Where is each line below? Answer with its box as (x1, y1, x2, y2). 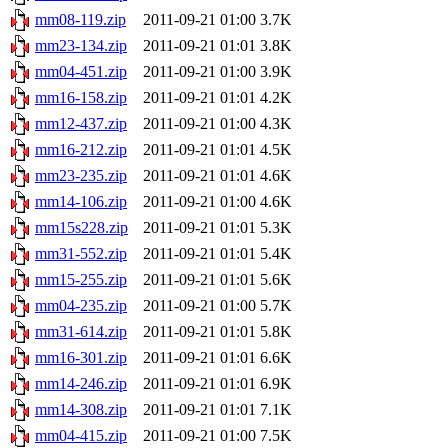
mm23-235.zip (35, 166, 127, 184)
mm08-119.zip (35, 10, 126, 28)
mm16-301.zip (35, 348, 127, 366)
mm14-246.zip (35, 374, 127, 392)
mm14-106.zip (35, 192, 127, 210)
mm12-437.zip (35, 114, 127, 132)
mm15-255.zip (35, 270, 127, 288)
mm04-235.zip (35, 296, 127, 314)
